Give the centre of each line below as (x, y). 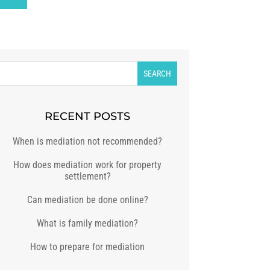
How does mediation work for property (88, 165)
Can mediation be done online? (87, 200)
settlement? (87, 177)
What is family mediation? (88, 224)
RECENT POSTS (88, 117)
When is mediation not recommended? (88, 142)
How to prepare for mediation (88, 247)
